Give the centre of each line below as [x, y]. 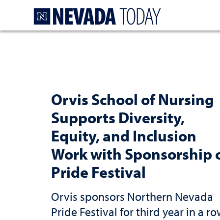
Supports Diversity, [118, 117]
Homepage [185, 11]
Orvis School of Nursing [133, 99]
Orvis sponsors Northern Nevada [132, 196]
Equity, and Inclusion [124, 135]
